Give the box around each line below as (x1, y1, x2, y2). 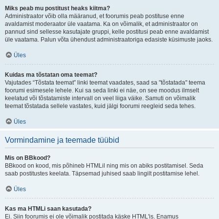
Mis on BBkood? (5, 154, 50, 161)
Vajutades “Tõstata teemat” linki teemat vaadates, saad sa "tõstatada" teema (5, 79, 205, 86)
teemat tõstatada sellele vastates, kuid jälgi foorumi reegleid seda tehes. (5, 103, 196, 109)
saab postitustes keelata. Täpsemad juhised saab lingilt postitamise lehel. (5, 170, 199, 177)
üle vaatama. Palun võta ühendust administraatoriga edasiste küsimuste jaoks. (5, 36, 213, 43)
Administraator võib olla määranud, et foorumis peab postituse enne (5, 13, 184, 20)
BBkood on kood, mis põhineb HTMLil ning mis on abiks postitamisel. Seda (5, 162, 203, 169)
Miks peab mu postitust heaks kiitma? (5, 5, 110, 12)
